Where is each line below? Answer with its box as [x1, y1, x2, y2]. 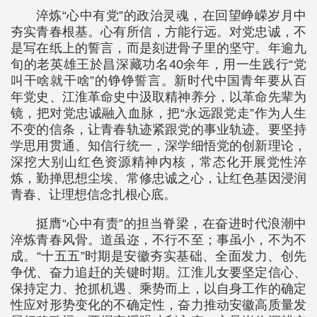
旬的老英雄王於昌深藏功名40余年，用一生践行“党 [11, 57, 306, 71]
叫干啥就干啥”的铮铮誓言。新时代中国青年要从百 [11, 74, 306, 88]
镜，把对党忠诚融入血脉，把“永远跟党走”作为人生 [11, 106, 306, 120]
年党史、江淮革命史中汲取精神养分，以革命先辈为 [11, 90, 306, 104]
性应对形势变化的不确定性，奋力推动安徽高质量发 [11, 298, 306, 312]
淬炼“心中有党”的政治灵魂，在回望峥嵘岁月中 [36, 8, 306, 23]
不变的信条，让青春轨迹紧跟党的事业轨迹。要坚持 [11, 122, 306, 137]
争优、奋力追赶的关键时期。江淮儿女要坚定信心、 [11, 265, 306, 279]
